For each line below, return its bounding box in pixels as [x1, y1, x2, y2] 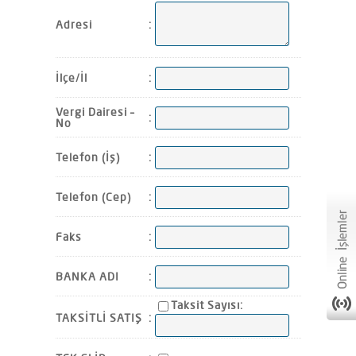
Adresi [55, 17, 95, 32]
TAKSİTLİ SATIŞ [55, 310, 142, 325]
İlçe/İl [55, 70, 87, 85]
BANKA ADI [55, 269, 119, 284]
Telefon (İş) [55, 149, 120, 164]
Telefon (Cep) [55, 189, 131, 204]
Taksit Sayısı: [170, 298, 243, 313]
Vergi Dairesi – [55, 104, 134, 119]
